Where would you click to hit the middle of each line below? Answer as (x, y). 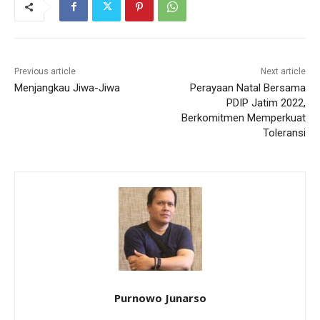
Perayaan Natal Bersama (247, 87)
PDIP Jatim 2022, (266, 102)
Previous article (45, 71)
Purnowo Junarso (160, 297)
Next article (283, 71)
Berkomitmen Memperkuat (243, 117)
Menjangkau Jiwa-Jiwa (67, 87)
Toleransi (284, 132)
